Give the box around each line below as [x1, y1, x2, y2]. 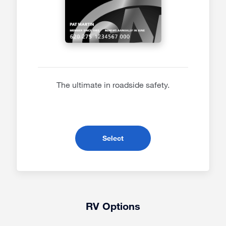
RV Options [86, 200, 140, 212]
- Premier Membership [123, 133, 199, 142]
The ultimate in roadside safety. [56, 80, 169, 90]
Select [102, 134, 124, 143]
